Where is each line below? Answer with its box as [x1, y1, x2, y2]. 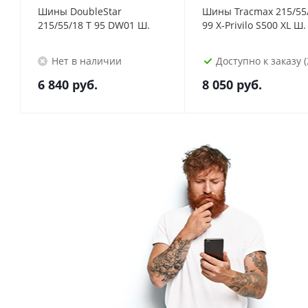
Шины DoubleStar [38, 5, 122, 18]
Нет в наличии [52, 54, 122, 67]
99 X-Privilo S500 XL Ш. [280, 19, 306, 32]
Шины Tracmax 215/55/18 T [202, 5, 276, 18]
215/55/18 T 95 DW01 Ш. [137, 19, 150, 32]
